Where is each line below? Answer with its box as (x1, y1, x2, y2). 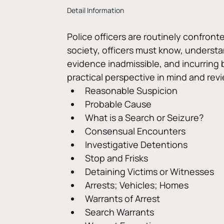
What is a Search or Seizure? (85, 111, 204, 123)
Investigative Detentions (85, 138, 188, 150)
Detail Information (67, 5, 124, 15)
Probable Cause (85, 98, 152, 110)
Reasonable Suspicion (85, 84, 178, 96)
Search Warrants (85, 206, 154, 218)
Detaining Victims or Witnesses (85, 165, 214, 177)
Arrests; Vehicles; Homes (85, 179, 189, 191)
